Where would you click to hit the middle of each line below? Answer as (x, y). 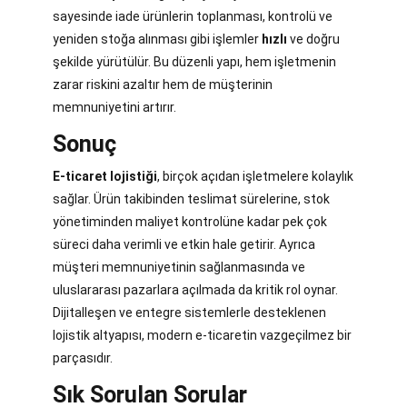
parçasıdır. (83, 358)
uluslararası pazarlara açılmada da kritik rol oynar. (195, 290)
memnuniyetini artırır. (114, 108)
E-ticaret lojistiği (105, 177)
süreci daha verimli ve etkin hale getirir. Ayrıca (184, 245)
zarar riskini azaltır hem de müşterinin (163, 85)
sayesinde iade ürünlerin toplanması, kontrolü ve (193, 17)
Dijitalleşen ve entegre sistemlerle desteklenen (189, 313)
